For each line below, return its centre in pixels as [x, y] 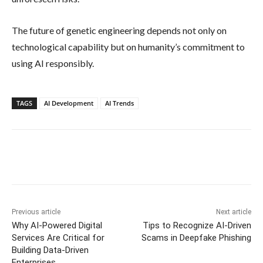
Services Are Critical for [58, 237]
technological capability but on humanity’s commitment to [128, 46]
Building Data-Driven [50, 250]
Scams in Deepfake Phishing [196, 237]
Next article [233, 212]
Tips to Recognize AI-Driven [197, 225]
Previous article [36, 212]
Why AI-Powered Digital [57, 225]
